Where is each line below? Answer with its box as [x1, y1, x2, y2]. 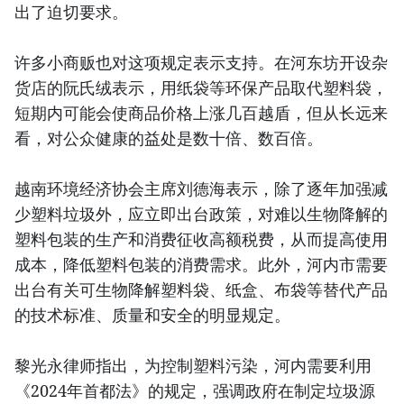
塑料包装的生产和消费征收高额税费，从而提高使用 [14, 227, 388, 250]
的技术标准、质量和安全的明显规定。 [14, 303, 290, 326]
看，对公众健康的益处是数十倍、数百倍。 [14, 126, 323, 149]
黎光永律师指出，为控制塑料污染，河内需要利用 [14, 353, 372, 376]
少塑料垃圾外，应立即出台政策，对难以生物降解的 [14, 202, 388, 225]
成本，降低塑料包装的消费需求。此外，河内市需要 [14, 252, 388, 275]
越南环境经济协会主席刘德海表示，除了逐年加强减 [14, 177, 388, 199]
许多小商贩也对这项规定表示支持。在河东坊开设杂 [14, 50, 388, 73]
